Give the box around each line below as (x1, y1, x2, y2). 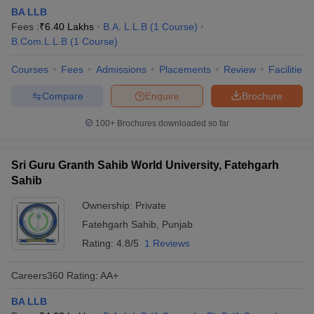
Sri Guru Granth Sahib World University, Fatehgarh (11, 159, 279, 171)
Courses (11, 64, 48, 75)
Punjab (162, 219, 193, 230)
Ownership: (82, 200, 135, 211)
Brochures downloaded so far (115, 118, 229, 128)
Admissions (96, 64, 146, 75)
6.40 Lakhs (45, 21, 94, 32)
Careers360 (11, 269, 64, 281)
